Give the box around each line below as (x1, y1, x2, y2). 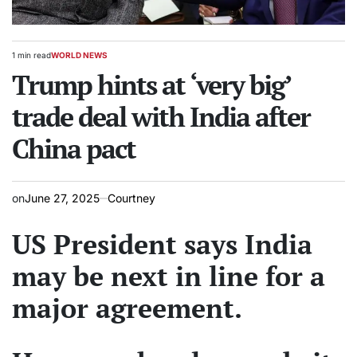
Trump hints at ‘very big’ (12, 67, 290, 104)
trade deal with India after (12, 99, 310, 135)
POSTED (50, 55, 83, 65)
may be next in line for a (12, 258, 325, 295)
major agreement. (12, 290, 242, 327)
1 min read (12, 50, 51, 61)
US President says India (12, 226, 312, 263)
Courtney (108, 191, 155, 206)
